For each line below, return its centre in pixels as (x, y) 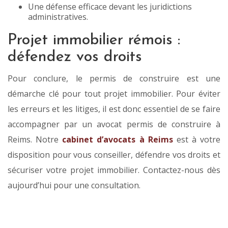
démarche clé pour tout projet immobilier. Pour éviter (114, 94)
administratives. (58, 17)
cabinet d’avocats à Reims (118, 140)
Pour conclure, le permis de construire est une (114, 79)
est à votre (196, 140)
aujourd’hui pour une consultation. (74, 186)
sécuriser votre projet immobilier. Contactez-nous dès (114, 170)
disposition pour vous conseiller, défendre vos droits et (114, 155)
